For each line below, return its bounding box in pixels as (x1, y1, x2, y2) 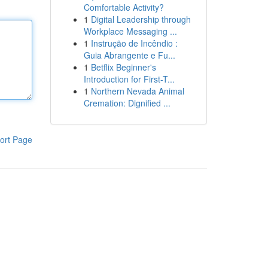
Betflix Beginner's (90, 61, 156, 73)
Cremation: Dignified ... (83, 97, 170, 109)
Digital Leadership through (90, 13, 191, 25)
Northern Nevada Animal (90, 85, 184, 97)
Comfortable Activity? (83, 1, 164, 13)
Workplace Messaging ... (83, 25, 177, 37)
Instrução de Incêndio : (90, 37, 178, 49)
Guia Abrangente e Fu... (83, 49, 175, 61)
